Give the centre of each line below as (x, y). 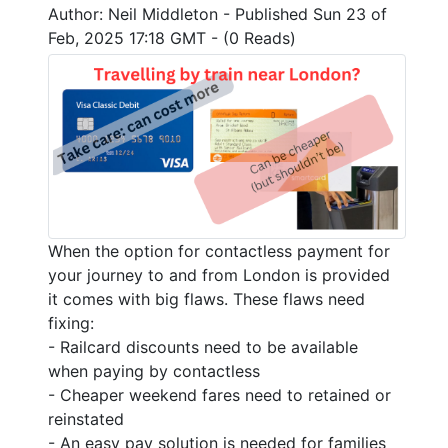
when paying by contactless (154, 370)
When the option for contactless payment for (219, 250)
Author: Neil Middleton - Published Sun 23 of (217, 14)
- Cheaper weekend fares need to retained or (219, 394)
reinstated (86, 418)
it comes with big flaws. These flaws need (206, 298)
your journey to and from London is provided (219, 274)
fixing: (71, 322)
